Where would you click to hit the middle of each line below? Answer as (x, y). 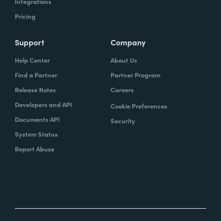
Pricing (25, 16)
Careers (122, 90)
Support (30, 42)
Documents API (37, 119)
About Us (124, 60)
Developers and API (43, 105)
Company (128, 42)
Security (123, 121)
